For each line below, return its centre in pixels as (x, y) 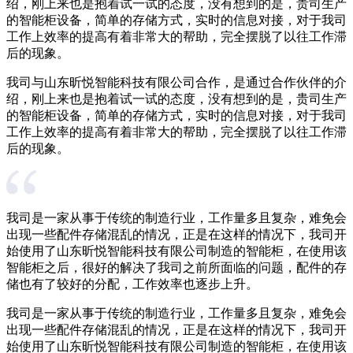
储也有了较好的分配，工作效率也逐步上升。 (132, 284)
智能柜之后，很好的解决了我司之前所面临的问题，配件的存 (176, 267)
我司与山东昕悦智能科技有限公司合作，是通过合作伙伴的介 (176, 82)
